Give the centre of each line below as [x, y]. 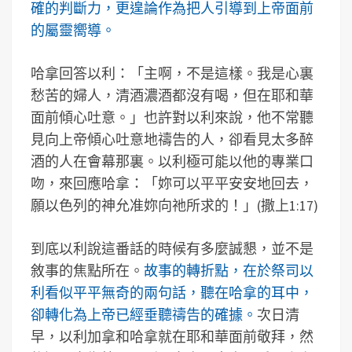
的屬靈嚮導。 [73, 30]
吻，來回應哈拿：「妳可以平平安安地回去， [172, 183]
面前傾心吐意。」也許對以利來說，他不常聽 [172, 117]
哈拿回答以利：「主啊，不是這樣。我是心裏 [172, 73]
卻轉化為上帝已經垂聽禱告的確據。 [144, 315]
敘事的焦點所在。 [87, 271]
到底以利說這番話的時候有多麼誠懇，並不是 [172, 249]
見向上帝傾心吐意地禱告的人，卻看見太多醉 [172, 139]
